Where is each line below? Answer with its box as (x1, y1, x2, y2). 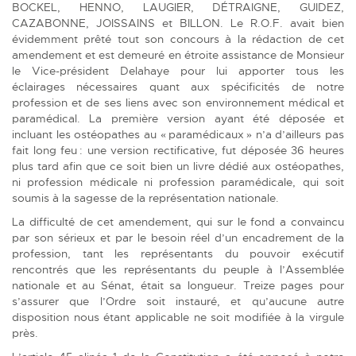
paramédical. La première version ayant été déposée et (12, 110, 344, 126)
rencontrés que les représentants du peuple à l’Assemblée (12, 261, 344, 277)
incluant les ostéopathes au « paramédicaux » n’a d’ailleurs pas (12, 126, 344, 141)
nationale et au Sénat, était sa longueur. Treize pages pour (12, 277, 344, 292)
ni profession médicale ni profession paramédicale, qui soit (12, 174, 344, 189)
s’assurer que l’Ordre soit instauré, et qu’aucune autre (12, 293, 344, 308)
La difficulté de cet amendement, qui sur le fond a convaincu (12, 214, 344, 229)
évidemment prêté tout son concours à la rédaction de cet (12, 31, 344, 46)
